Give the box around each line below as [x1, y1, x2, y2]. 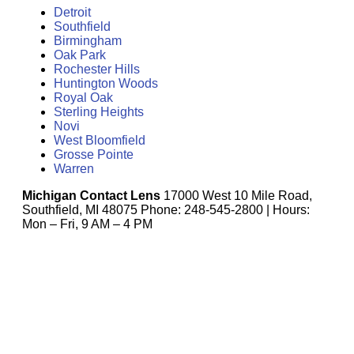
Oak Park [54, 47, 106, 62]
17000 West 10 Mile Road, [160, 188, 312, 202]
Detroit [54, 5, 91, 19]
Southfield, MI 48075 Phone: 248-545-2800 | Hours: [22, 202, 310, 217]
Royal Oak [54, 90, 113, 104]
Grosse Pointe [54, 147, 134, 161]
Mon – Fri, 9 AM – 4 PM [22, 217, 153, 231]
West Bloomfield [54, 133, 145, 147]
